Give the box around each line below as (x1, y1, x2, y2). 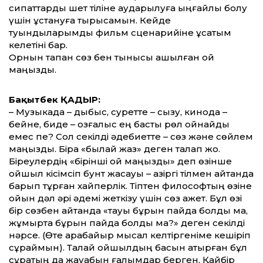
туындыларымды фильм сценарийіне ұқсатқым (9, 27, 231, 39)
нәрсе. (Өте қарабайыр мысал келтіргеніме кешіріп (9, 230, 251, 241)
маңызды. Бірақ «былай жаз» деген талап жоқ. (9, 143, 220, 155)
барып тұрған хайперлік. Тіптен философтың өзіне (9, 180, 252, 192)
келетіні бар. (9, 39, 68, 51)
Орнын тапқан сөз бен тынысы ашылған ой (9, 52, 214, 63)
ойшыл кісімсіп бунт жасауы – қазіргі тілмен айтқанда (9, 168, 254, 180)
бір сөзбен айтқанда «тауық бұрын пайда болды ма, (9, 205, 248, 217)
